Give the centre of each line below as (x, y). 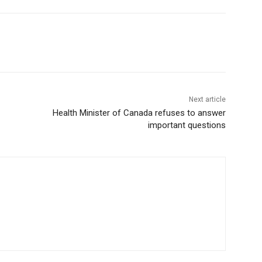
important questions (187, 125)
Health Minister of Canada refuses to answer (139, 113)
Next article (207, 99)
